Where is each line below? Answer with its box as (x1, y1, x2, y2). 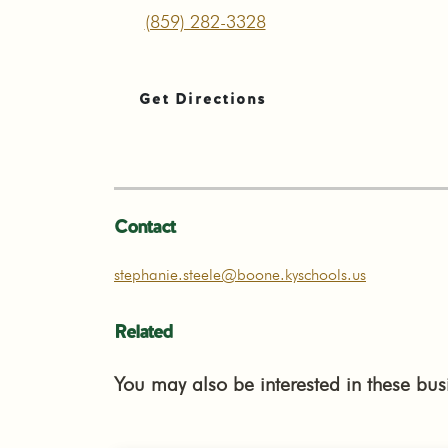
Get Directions (139, 88, 267, 109)
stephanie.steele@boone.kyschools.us (114, 265, 366, 284)
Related (114, 318, 172, 344)
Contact (114, 213, 175, 239)
